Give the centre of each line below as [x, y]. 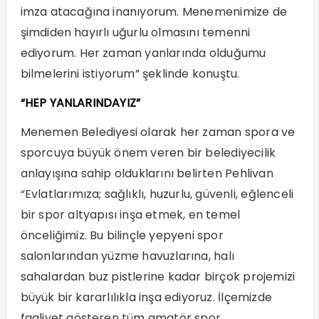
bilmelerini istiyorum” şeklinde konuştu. [130, 73]
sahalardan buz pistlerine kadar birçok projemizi [158, 276]
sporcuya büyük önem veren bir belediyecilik [148, 152]
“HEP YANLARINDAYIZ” [80, 103]
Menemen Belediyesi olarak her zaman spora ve [158, 132]
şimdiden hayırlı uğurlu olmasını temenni [135, 32]
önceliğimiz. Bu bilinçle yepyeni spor [122, 235]
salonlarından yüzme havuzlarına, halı [127, 256]
